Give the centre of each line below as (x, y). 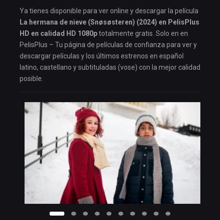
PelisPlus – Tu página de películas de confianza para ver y (108, 44)
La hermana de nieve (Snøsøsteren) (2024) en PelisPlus (110, 22)
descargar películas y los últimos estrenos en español (102, 56)
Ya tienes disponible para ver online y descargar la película (109, 11)
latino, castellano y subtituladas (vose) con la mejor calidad (110, 67)
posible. (31, 78)
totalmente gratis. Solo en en (143, 33)
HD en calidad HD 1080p (58, 33)
